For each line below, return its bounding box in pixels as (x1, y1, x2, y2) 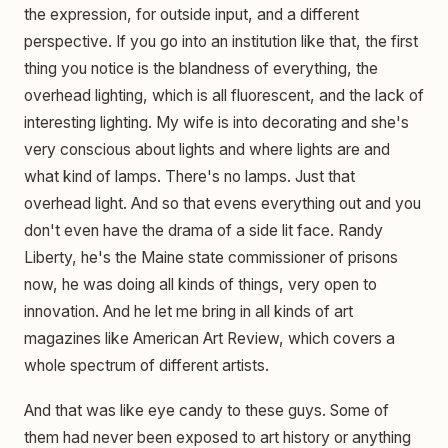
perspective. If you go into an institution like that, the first (24, 31, 418, 51)
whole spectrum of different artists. (24, 355, 269, 375)
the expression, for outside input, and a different (24, 4, 359, 24)
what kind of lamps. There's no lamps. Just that (24, 166, 355, 186)
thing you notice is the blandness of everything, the (24, 58, 378, 78)
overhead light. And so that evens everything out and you (24, 193, 421, 213)
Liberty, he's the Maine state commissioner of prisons (24, 247, 398, 267)
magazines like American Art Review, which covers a (24, 328, 395, 348)
